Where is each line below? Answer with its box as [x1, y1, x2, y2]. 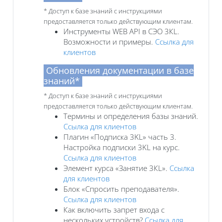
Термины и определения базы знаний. [63, 111, 198, 121]
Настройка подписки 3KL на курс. [63, 142, 180, 152]
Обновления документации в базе [44, 64, 194, 76]
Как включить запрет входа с [63, 204, 165, 215]
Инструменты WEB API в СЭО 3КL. [63, 26, 179, 36]
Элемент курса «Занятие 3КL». [63, 163, 169, 173]
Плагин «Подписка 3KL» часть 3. [63, 131, 176, 142]
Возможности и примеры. [63, 36, 155, 47]
